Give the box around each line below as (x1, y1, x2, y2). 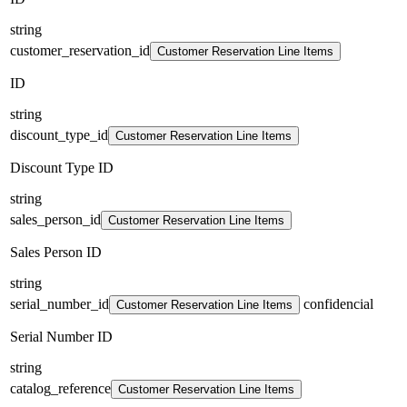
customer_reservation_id (10, 42, 150, 58)
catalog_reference (10, 380, 111, 396)
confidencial (300, 295, 373, 312)
